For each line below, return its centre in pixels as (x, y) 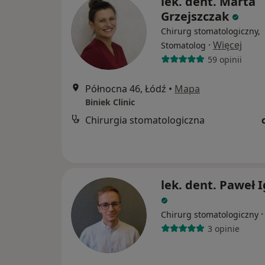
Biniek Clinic (110, 102)
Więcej (227, 45)
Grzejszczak (195, 17)
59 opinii (224, 59)
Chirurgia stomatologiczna (145, 120)
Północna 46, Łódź (126, 89)
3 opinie (223, 228)
